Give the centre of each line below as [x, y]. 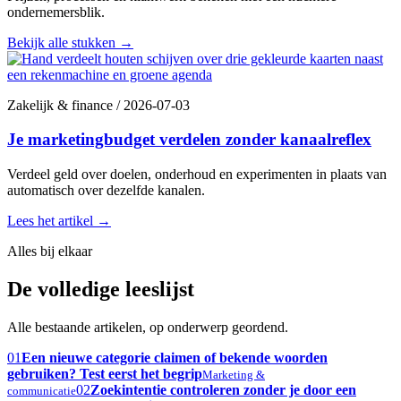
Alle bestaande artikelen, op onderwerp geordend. [148, 327]
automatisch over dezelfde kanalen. [106, 191]
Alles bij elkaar [50, 252]
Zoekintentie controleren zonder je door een [223, 389]
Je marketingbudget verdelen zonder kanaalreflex [189, 140]
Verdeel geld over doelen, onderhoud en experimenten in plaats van [197, 175]
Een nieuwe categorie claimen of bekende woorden [175, 357]
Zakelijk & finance [62, 105]
